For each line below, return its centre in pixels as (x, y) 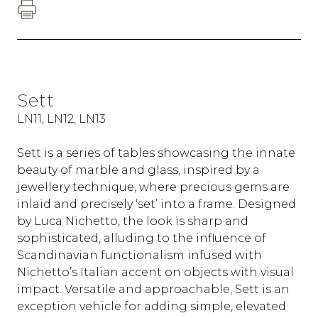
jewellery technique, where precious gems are (153, 187)
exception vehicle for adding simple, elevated (152, 307)
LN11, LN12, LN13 (61, 119)
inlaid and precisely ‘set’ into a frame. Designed (157, 204)
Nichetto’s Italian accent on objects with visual (155, 273)
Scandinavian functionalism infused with (139, 256)
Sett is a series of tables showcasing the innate (156, 153)
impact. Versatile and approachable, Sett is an (153, 290)
